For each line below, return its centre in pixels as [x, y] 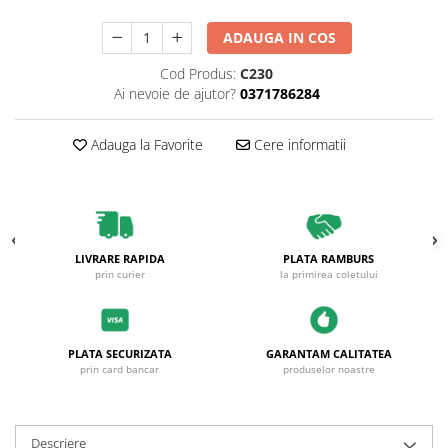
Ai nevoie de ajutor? [174, 93]
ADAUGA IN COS [280, 37]
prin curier [119, 274]
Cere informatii [297, 144]
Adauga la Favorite [144, 144]
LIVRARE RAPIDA [119, 258]
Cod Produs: [198, 73]
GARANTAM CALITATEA [328, 353]
